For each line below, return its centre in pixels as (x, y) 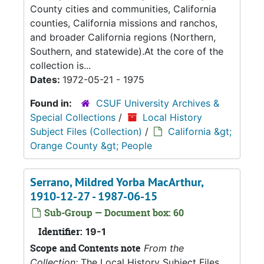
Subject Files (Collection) (86, 131)
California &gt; (200, 131)
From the (164, 248)
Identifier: (60, 232)
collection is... (60, 65)
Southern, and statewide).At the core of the (127, 51)
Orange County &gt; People (91, 146)
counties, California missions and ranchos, (124, 23)
